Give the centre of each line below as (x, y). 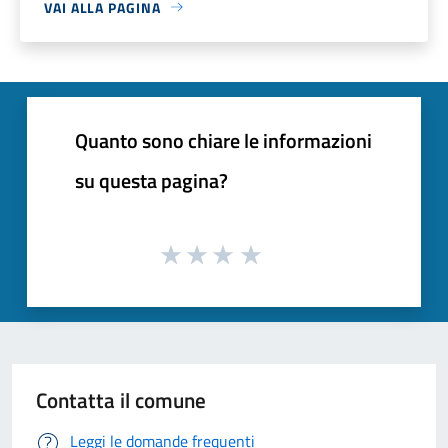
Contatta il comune (121, 400)
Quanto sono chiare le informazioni (223, 140)
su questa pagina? (151, 180)
